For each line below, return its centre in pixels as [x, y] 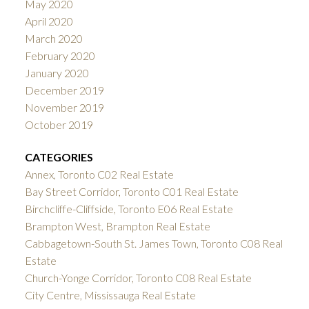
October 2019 [59, 124]
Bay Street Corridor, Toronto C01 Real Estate [131, 191]
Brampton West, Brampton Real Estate [117, 226]
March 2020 [53, 38]
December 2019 [64, 90]
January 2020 [57, 72]
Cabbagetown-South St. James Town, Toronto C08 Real [153, 243]
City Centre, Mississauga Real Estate [110, 295]
